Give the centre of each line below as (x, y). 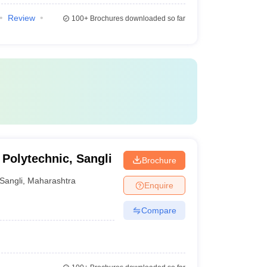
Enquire (159, 185)
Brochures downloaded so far (136, 18)
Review (21, 18)
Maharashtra (52, 180)
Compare (159, 210)
